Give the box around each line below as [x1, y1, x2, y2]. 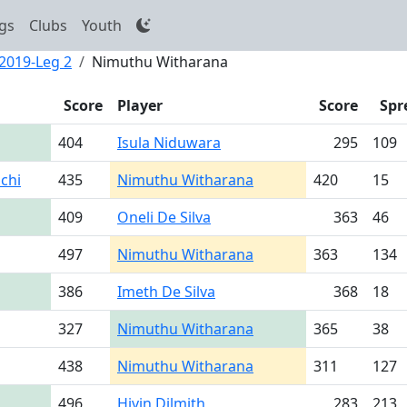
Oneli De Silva [117, 207, 211, 227]
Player [117, 95, 163, 115]
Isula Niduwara [117, 133, 221, 153]
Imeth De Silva [117, 282, 215, 302]
